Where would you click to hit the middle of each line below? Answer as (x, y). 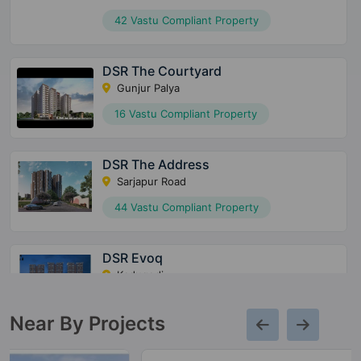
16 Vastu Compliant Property (185, 114)
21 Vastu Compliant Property (185, 301)
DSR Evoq (132, 258)
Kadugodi (138, 275)
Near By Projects (87, 324)
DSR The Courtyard (162, 71)
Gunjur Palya (146, 88)
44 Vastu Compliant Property (186, 207)
